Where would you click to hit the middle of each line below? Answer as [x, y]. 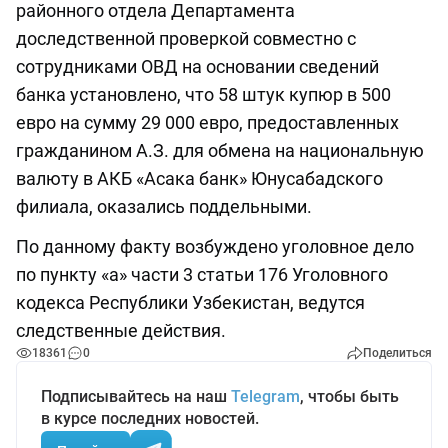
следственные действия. [121, 331]
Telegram [265, 397]
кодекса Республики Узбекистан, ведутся [190, 303]
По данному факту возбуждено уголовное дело [215, 247]
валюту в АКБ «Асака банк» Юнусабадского [199, 179]
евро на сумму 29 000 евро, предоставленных [207, 123]
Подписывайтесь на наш [136, 397]
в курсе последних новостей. [150, 419]
